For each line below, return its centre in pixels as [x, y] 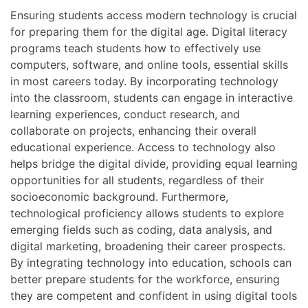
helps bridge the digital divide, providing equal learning [154, 163]
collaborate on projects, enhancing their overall [133, 130]
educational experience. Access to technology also [143, 147]
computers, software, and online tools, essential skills [149, 64]
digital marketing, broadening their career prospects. [148, 246]
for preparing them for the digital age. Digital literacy [149, 31]
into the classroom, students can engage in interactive [152, 97]
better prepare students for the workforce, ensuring [145, 279]
